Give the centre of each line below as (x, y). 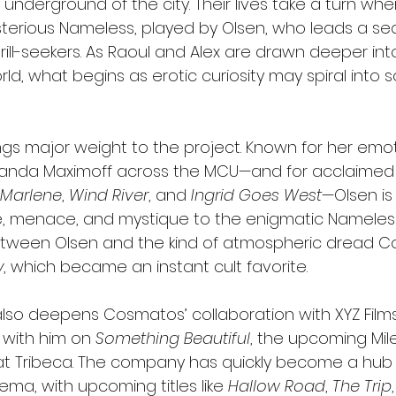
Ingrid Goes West (256, 195)
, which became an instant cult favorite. (156, 267)
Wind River (109, 195)
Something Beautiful (173, 339)
